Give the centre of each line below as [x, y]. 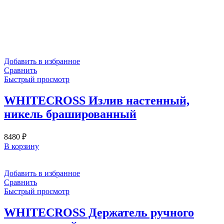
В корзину [21, 146]
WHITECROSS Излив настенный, [97, 100]
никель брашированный [70, 114]
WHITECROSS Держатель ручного [99, 212]
